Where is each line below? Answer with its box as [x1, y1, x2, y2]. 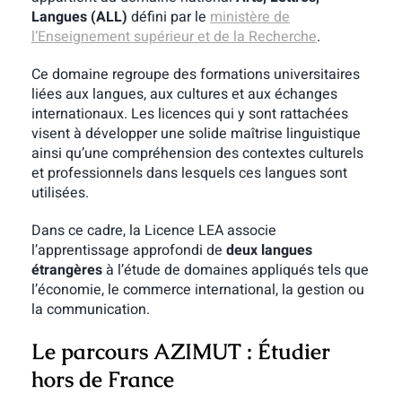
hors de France [31, 364, 174, 393]
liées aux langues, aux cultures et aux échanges [31, 83, 337, 105]
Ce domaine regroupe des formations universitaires [31, 63, 360, 85]
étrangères [31, 258, 102, 281]
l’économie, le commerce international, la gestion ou [31, 278, 364, 301]
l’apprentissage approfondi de [31, 239, 226, 261]
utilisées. [31, 181, 89, 204]
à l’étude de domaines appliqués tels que [101, 258, 369, 281]
